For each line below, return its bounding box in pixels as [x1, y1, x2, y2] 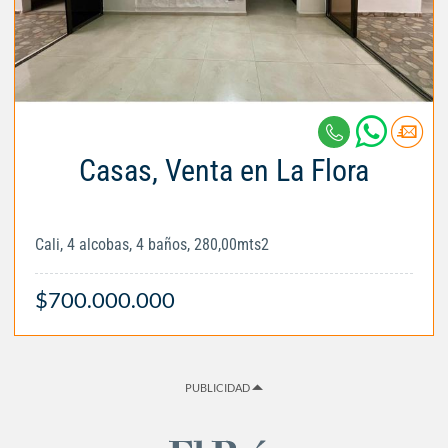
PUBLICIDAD [185, 381, 252, 395]
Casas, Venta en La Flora [79, 153, 369, 189]
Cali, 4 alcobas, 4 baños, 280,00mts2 [35, 235, 269, 255]
